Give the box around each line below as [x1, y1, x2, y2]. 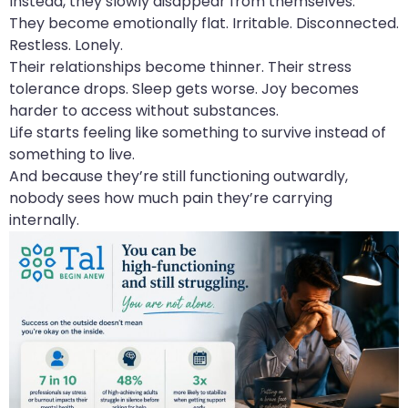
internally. [9, 209, 79, 230]
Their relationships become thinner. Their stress [9, 56, 352, 77]
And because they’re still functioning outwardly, [9, 165, 348, 187]
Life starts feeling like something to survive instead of [9, 121, 386, 143]
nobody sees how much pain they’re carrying [9, 187, 332, 209]
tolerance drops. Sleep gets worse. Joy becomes [9, 77, 359, 99]
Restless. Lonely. [9, 34, 123, 56]
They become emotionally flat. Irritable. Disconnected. [9, 12, 399, 34]
